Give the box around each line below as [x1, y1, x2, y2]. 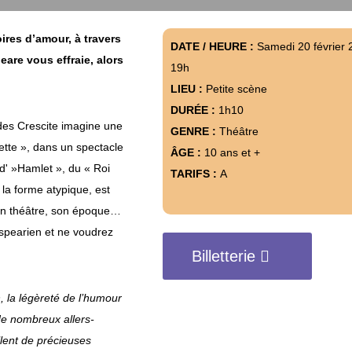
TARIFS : [170, 167, 220, 180]
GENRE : [170, 124, 219, 137]
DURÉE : [170, 103, 218, 116]
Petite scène [205, 82, 267, 95]
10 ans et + [203, 145, 260, 159]
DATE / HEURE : [170, 39, 257, 53]
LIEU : [170, 82, 206, 95]
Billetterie [191, 247, 255, 266]
